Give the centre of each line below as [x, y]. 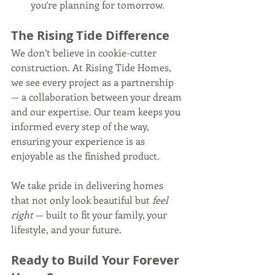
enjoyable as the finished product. [85, 156]
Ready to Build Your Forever [97, 260]
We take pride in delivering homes [88, 185]
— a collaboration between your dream [98, 97]
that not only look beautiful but [82, 200]
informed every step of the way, [81, 126]
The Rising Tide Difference [90, 36]
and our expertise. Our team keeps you [97, 112]
